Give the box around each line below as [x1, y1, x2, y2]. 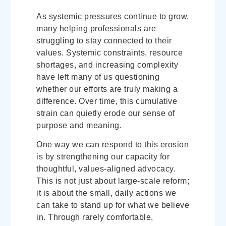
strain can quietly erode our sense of [36, 108, 175, 118]
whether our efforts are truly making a [36, 84, 178, 93]
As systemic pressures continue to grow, [36, 12, 189, 21]
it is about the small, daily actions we [36, 189, 177, 198]
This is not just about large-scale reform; [36, 177, 190, 186]
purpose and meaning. [36, 121, 122, 130]
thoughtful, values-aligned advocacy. [36, 164, 176, 174]
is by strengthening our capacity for [36, 152, 170, 161]
